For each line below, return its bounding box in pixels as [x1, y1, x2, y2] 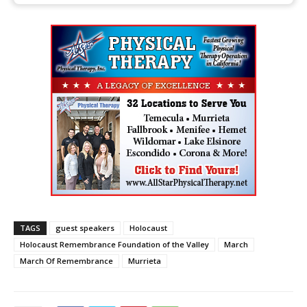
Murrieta [128, 255, 161, 266]
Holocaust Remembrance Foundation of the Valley [20, 238, 209, 249]
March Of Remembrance [20, 255, 113, 266]
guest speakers [56, 222, 114, 233]
